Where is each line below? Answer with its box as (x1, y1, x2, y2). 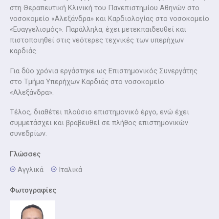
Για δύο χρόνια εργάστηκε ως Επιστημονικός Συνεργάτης (10, 66, 197, 75)
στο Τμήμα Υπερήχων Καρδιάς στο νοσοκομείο (10, 77, 164, 86)
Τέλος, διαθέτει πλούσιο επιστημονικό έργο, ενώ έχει (10, 107, 189, 116)
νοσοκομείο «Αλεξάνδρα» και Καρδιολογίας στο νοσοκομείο (10, 14, 209, 23)
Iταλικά (57, 165, 82, 174)
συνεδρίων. (10, 129, 47, 138)
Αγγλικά (16, 165, 44, 174)
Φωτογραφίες (10, 185, 56, 195)
